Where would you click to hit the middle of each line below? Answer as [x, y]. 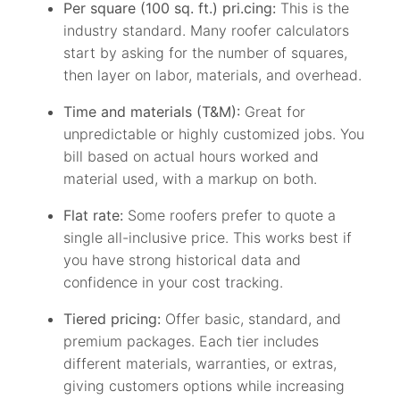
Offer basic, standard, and [251, 319]
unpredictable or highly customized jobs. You [214, 134]
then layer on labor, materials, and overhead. [213, 75]
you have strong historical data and [183, 260]
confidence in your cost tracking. [174, 282]
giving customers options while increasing [204, 386]
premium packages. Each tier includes [192, 341]
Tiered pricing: [112, 319]
